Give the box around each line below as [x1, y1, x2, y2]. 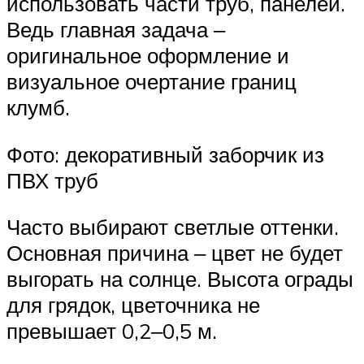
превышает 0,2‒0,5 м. [6, 318, 217, 344]
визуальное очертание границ [6, 68, 297, 95]
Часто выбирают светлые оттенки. [6, 214, 339, 240]
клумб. [6, 94, 70, 121]
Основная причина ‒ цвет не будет [6, 240, 343, 266]
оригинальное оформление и [6, 42, 289, 69]
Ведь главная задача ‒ [6, 16, 225, 43]
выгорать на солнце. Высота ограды [6, 266, 353, 292]
